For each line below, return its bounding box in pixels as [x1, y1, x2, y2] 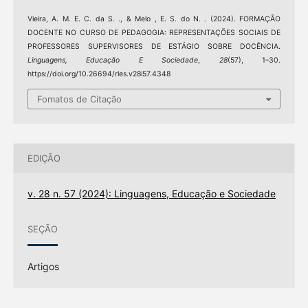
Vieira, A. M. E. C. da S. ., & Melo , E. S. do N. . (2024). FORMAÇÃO [27, 14, 281, 24]
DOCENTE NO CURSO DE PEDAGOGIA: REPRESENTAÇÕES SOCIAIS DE [27, 28, 281, 38]
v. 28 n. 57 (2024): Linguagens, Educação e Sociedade [27, 187, 276, 199]
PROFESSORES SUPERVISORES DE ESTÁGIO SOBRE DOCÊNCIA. [27, 42, 281, 52]
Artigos [27, 260, 59, 272]
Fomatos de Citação [37, 93, 122, 104]
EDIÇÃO [27, 153, 60, 164]
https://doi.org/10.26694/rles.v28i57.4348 [27, 69, 170, 79]
